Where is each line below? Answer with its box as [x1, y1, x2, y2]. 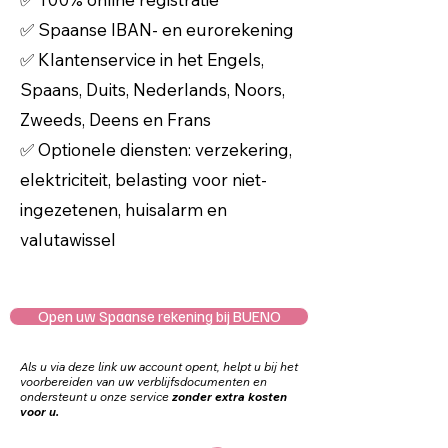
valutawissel [20, 229, 116, 250]
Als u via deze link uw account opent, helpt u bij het [20, 359, 298, 374]
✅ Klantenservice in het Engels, [20, 49, 264, 70]
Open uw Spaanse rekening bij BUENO [37, 306, 281, 326]
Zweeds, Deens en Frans [20, 109, 211, 130]
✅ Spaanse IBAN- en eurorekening [20, 19, 294, 40]
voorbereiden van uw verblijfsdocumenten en [20, 374, 267, 389]
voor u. [20, 404, 59, 419]
